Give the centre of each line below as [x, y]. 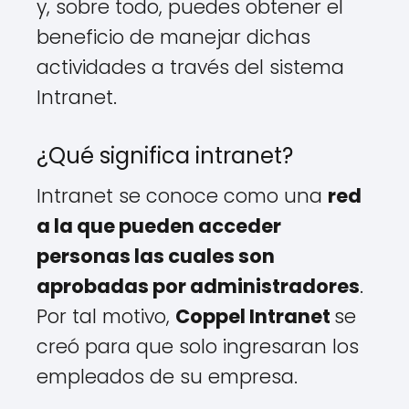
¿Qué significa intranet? [165, 156]
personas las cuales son [156, 257]
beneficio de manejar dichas [173, 37]
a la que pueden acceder [159, 226]
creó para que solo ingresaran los [198, 347]
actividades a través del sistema [190, 68]
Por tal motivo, [106, 317]
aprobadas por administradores [198, 287]
